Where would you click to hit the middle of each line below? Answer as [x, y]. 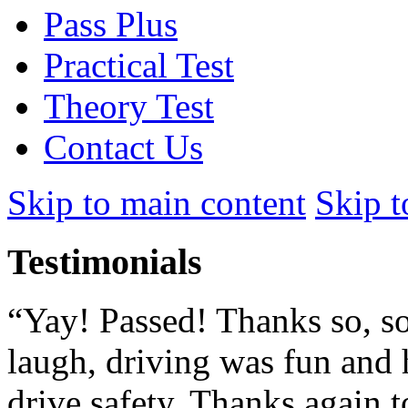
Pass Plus [111, 24]
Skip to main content [157, 202]
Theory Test [129, 106]
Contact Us [123, 147]
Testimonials [105, 261]
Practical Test [139, 65]
